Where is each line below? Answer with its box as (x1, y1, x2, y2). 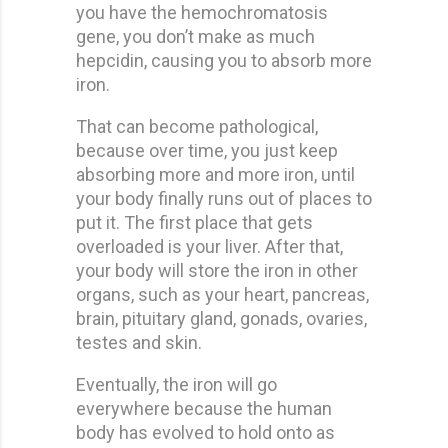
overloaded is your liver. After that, (76, 235, 343, 257)
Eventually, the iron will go (76, 373, 277, 395)
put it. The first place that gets (76, 211, 313, 233)
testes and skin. (76, 331, 202, 353)
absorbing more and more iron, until (76, 163, 355, 185)
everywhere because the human (76, 397, 332, 419)
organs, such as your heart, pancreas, (76, 283, 369, 305)
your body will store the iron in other (76, 259, 358, 281)
